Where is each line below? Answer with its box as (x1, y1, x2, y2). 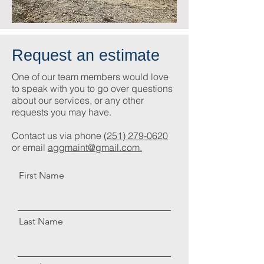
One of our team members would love (12, 71, 169, 82)
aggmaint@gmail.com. (48, 141, 142, 153)
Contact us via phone (12, 130, 104, 141)
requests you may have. (12, 106, 111, 118)
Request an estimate (12, 47, 160, 64)
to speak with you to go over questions (12, 82, 173, 94)
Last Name (19, 216, 63, 227)
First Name (19, 170, 64, 181)
